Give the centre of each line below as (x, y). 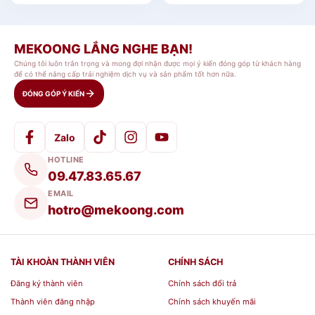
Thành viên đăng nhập (53, 301)
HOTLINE (66, 159)
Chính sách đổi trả (202, 283)
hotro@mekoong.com (116, 210)
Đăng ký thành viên (47, 283)
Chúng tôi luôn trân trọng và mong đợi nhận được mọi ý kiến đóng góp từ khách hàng (157, 64)
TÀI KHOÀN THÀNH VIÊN (63, 262)
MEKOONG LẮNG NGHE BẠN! (103, 49)
